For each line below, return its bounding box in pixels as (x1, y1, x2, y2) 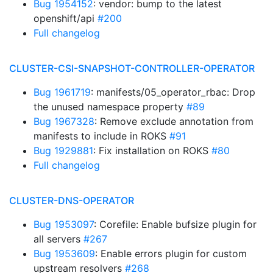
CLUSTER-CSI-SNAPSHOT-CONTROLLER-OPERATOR (9, 62, 255, 74)
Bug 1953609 (34, 247, 95, 260)
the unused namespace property (34, 101, 186, 113)
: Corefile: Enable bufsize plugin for (94, 218, 257, 230)
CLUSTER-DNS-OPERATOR (9, 194, 134, 207)
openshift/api (34, 12, 97, 24)
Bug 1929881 (34, 144, 93, 157)
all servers (34, 233, 83, 245)
